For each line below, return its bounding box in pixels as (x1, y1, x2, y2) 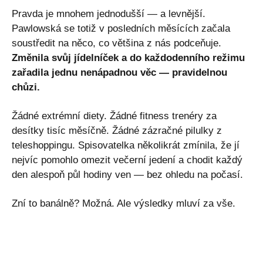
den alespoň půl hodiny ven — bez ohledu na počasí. (12, 168, 243, 180)
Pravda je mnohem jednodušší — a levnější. (12, 8, 205, 19)
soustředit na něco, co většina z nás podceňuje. (12, 37, 221, 49)
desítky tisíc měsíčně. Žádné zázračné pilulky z (12, 124, 222, 136)
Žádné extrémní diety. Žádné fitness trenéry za (12, 110, 217, 122)
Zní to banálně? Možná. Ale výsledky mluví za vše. (12, 197, 235, 209)
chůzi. (12, 81, 40, 93)
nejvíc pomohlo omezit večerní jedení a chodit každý (12, 154, 242, 166)
